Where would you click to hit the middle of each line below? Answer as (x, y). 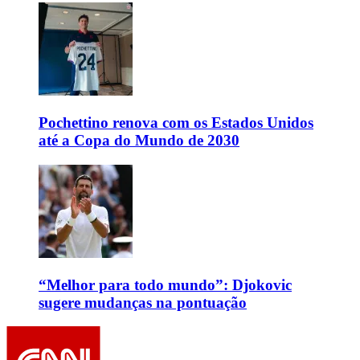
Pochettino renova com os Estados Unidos (176, 123)
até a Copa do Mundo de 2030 (139, 141)
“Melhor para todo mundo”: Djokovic (165, 284)
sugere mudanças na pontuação (143, 302)
